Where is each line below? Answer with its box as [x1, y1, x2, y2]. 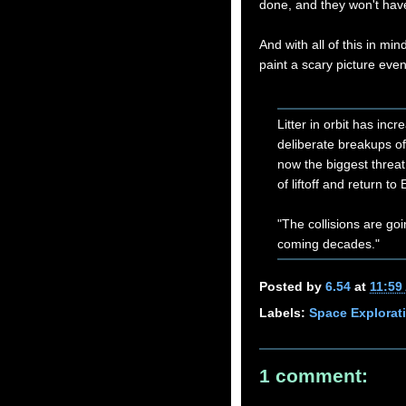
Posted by [259, 279, 325, 295]
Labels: [259, 304, 309, 320]
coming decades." [277, 236, 380, 251]
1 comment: [259, 364, 368, 387]
